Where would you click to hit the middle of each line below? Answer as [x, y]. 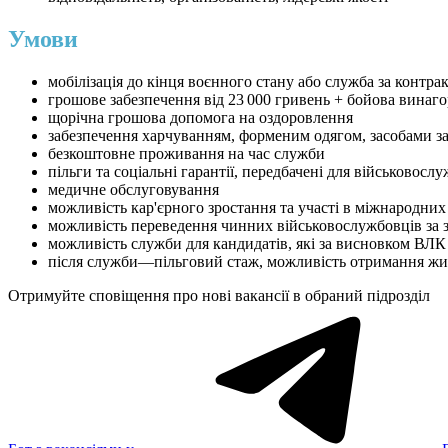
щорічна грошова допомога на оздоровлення [200, 118]
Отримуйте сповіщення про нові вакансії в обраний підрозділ [219, 296]
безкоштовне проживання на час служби [186, 154]
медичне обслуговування [133, 190]
